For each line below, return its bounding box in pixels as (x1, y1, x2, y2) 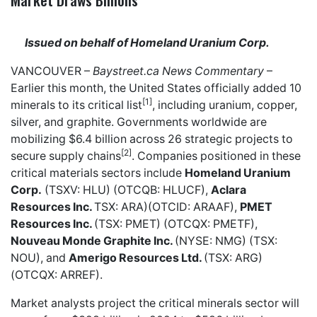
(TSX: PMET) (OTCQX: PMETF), (94, 217, 258, 231)
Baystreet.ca (93, 64, 159, 78)
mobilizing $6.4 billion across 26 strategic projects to (11, 132, 293, 146)
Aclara (211, 183, 246, 197)
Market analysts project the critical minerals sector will (11, 296, 299, 310)
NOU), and (11, 250, 69, 265)
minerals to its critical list (11, 98, 142, 112)
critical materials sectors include (11, 166, 185, 180)
